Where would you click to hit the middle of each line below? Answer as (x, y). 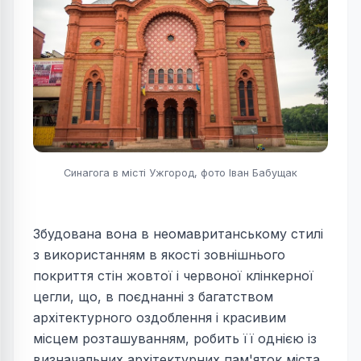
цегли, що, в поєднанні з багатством (153, 296)
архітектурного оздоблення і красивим (160, 317)
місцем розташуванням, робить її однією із (175, 338)
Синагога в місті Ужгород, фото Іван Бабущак (180, 172)
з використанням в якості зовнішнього (159, 254)
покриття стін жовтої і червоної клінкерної (173, 275)
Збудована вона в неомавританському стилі (178, 233)
